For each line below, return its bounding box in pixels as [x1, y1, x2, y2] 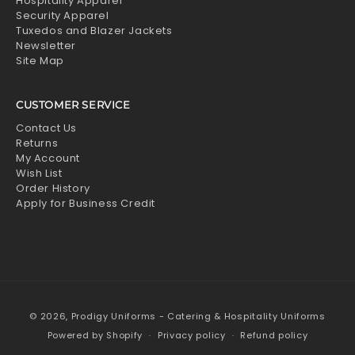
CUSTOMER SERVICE [16, 98, 131, 111]
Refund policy [240, 329, 308, 342]
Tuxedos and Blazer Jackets [16, 23, 173, 38]
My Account [16, 151, 80, 166]
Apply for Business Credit [16, 196, 155, 211]
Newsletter [16, 38, 76, 53]
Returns [16, 136, 59, 151]
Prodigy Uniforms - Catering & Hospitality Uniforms [71, 310, 326, 323]
